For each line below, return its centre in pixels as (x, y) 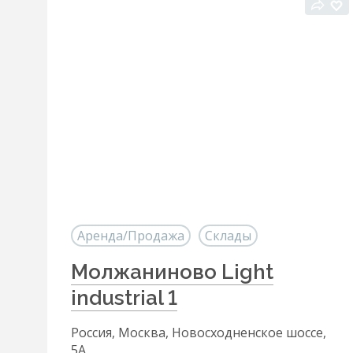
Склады (228, 236)
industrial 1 (124, 298)
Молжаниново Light (172, 272)
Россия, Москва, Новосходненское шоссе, (199, 333)
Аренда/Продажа (131, 236)
